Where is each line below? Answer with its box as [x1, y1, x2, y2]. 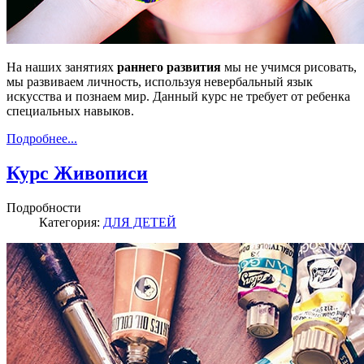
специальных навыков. [6, 103, 134, 118]
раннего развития [117, 59, 221, 74]
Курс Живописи [6, 162, 148, 184]
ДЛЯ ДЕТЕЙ [103, 214, 176, 229]
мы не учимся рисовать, [221, 59, 357, 74]
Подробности [6, 200, 81, 214]
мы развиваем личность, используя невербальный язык [6, 74, 313, 89]
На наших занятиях [6, 59, 117, 74]
